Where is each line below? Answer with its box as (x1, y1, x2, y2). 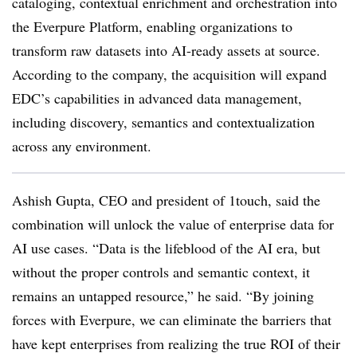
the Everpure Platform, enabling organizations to (12, 17, 292, 36)
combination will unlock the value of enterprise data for (12, 214, 334, 233)
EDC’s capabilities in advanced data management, (12, 88, 302, 108)
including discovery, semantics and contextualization (12, 112, 315, 131)
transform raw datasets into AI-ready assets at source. (12, 41, 320, 60)
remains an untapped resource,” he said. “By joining (12, 286, 314, 305)
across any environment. (12, 136, 151, 155)
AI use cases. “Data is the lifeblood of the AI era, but (12, 238, 320, 257)
